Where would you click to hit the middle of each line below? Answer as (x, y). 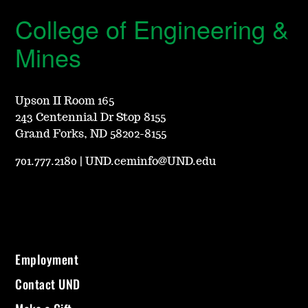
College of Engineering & (152, 29)
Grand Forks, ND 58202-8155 (91, 134)
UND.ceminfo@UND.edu (151, 162)
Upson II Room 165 (65, 101)
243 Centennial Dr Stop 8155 (91, 118)
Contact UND (48, 284)
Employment (47, 260)
